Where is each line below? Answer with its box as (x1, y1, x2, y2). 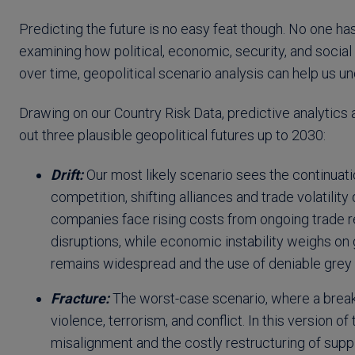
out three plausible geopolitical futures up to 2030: (19, 126, 326, 143)
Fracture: (51, 290, 109, 307)
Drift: (51, 166, 83, 183)
